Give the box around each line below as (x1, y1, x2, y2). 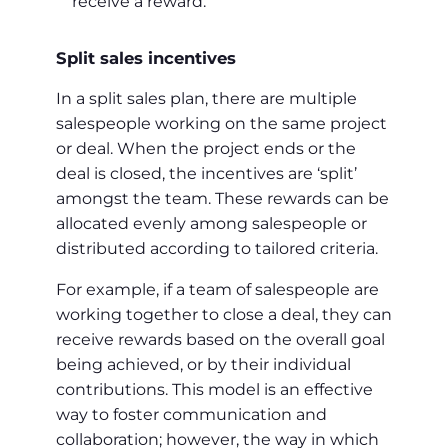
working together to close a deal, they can (56, 305, 392, 325)
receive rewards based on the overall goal (56, 330, 385, 350)
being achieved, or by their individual (56, 355, 351, 375)
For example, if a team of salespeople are (56, 280, 379, 300)
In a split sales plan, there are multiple (56, 89, 357, 109)
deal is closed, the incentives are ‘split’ (56, 164, 357, 184)
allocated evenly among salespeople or (56, 214, 367, 234)
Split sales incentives (56, 47, 236, 68)
